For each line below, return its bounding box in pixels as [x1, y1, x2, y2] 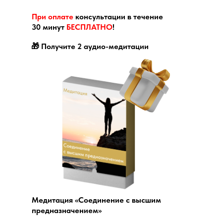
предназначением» [32, 206, 102, 216]
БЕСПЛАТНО [66, 22, 112, 32]
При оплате [32, 12, 73, 22]
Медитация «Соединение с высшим [32, 195, 161, 205]
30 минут [32, 22, 66, 32]
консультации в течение [73, 12, 163, 22]
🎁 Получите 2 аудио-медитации [31, 42, 149, 52]
